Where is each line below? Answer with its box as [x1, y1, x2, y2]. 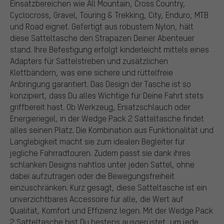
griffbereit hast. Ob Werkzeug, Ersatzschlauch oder [10, 101, 190, 112]
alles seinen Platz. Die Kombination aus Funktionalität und [10, 124, 213, 135]
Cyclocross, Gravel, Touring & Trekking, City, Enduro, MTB [10, 9, 208, 20]
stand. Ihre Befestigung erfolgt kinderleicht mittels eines [10, 43, 209, 54]
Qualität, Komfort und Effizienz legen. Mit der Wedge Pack [10, 204, 213, 215]
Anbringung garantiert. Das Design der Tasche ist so [10, 78, 191, 89]
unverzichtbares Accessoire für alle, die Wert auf [10, 193, 183, 204]
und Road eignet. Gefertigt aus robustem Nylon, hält [10, 20, 193, 31]
